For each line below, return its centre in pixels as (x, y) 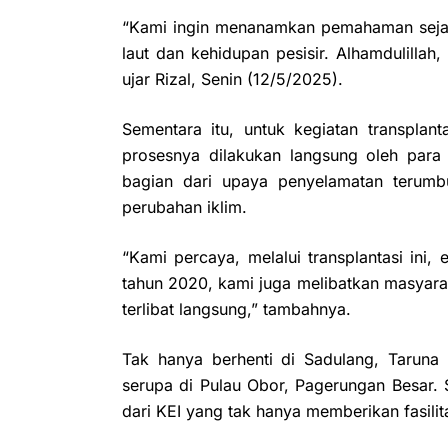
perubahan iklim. (184, 206)
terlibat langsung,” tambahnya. (236, 308)
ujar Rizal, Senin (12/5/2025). (232, 78)
